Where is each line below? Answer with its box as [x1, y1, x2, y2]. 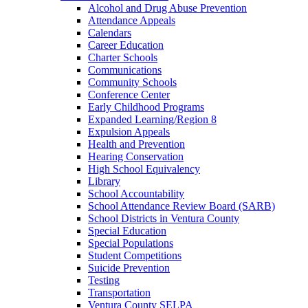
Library [88, 175, 120, 187]
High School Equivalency [88, 163, 200, 175]
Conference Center [88, 89, 170, 100]
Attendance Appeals [88, 14, 175, 26]
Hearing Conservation [88, 151, 184, 162]
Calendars [88, 27, 131, 38]
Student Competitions [88, 250, 181, 261]
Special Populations [88, 237, 173, 249]
